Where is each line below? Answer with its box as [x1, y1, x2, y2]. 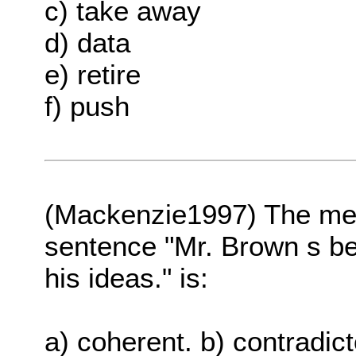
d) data [44, 27, 131, 59]
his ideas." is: [44, 262, 209, 294]
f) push [44, 91, 130, 122]
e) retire [44, 59, 141, 91]
